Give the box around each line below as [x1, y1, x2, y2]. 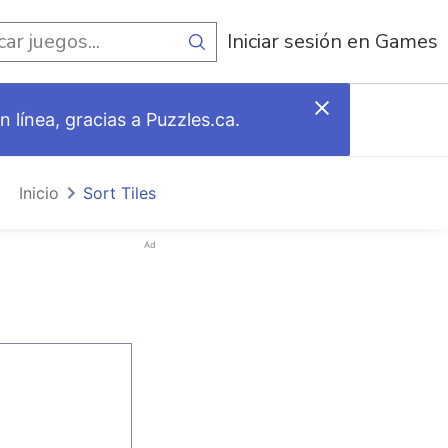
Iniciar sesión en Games [227, 28, 438, 55]
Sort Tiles [83, 183, 156, 203]
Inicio [19, 183, 59, 203]
